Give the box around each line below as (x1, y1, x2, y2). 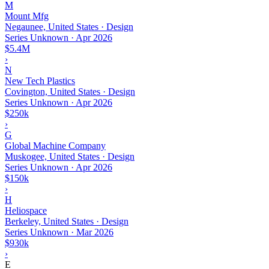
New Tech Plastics (5, 75, 75, 86)
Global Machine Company (5, 140, 106, 151)
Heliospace (5, 205, 47, 216)
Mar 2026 (76, 226, 113, 237)
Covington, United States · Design (5, 86, 135, 97)
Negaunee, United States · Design (5, 21, 133, 32)
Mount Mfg (5, 10, 49, 21)
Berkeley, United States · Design (5, 216, 128, 226)
